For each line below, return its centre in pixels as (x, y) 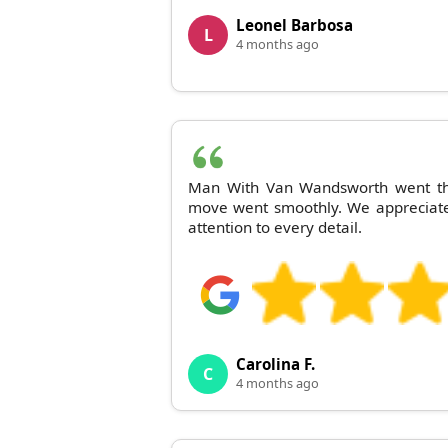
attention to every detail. (275, 226)
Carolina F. (275, 363)
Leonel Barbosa (294, 24)
